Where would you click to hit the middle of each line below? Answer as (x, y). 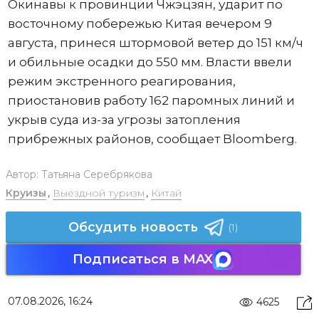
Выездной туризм (98, 193)
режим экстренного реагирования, (121, 81)
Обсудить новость (133, 227)
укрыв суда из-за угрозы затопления (124, 119)
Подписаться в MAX (143, 259)
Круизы (26, 193)
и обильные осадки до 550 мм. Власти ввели (150, 62)
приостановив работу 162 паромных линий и (151, 100)
